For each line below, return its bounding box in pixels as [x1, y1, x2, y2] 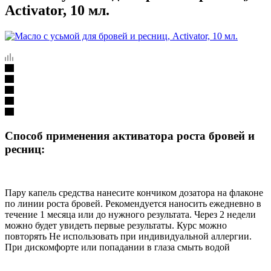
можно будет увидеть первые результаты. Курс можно [5, 220, 227, 231]
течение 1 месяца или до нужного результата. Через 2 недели [5, 209, 256, 220]
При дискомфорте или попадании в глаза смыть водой [5, 242, 230, 253]
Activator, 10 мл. [5, 2, 109, 18]
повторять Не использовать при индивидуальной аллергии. [5, 231, 252, 242]
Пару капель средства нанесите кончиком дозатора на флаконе [5, 188, 263, 198]
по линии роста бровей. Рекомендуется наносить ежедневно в [5, 198, 261, 209]
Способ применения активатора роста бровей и [5, 129, 255, 142]
